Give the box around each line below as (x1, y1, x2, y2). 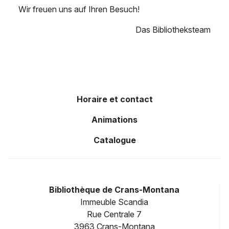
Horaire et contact (76, 94, 153, 105)
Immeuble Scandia (80, 197, 148, 208)
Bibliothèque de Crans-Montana (49, 185, 179, 195)
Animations (91, 114, 138, 125)
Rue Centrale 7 (87, 209, 142, 220)
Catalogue (93, 135, 136, 146)
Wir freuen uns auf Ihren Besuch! (18, 4, 140, 15)
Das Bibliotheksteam (135, 25, 211, 35)
